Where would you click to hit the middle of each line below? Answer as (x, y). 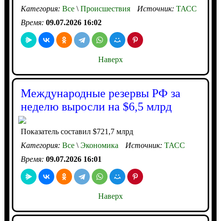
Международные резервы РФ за (100, 93)
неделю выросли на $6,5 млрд (96, 107)
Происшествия (104, 9)
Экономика (98, 145)
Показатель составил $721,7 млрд (77, 131)
